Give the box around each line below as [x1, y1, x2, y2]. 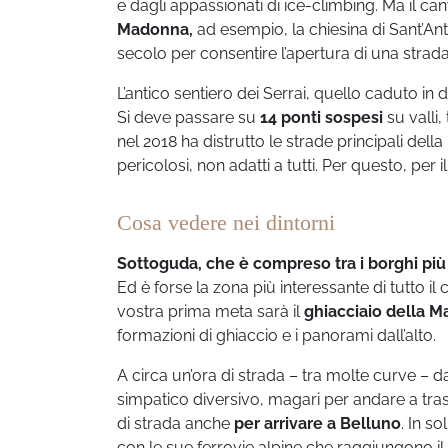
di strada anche [117, 413, 234, 433]
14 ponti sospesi [260, 107, 383, 127]
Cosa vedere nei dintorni [117, 209, 335, 235]
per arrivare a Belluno [234, 413, 401, 433]
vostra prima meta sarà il [117, 301, 304, 321]
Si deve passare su [117, 107, 260, 127]
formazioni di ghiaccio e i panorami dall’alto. [117, 325, 436, 345]
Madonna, [117, 19, 193, 39]
